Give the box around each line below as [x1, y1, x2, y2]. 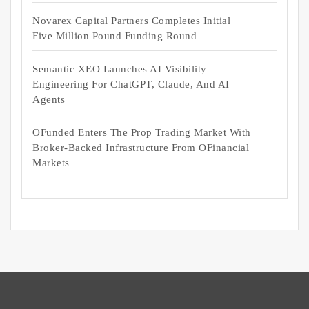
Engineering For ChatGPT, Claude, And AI [32, 78, 230, 90]
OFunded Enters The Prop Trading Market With [32, 126, 251, 138]
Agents [32, 93, 65, 105]
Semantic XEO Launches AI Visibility [32, 63, 207, 74]
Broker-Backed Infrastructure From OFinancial [32, 141, 249, 153]
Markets [32, 157, 70, 168]
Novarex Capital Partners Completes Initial [32, 14, 230, 26]
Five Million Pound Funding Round [32, 30, 197, 41]
